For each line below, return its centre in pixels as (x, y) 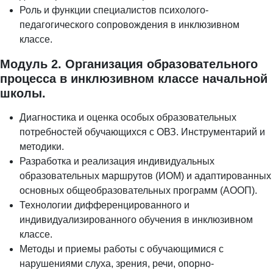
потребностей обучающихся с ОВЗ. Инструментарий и (142, 132)
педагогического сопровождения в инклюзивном (129, 25)
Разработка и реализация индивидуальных (117, 161)
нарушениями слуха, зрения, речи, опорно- (117, 264)
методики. (42, 147)
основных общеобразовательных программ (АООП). (138, 191)
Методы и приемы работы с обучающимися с (122, 249)
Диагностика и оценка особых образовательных (128, 118)
